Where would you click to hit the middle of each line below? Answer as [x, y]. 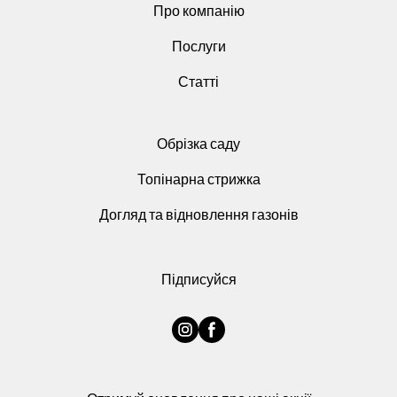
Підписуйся [198, 278]
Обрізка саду [198, 143]
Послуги [198, 45]
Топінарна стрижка [198, 178]
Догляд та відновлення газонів [198, 214]
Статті [198, 81]
